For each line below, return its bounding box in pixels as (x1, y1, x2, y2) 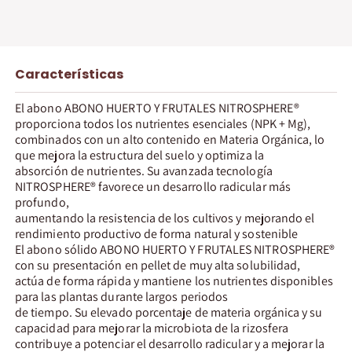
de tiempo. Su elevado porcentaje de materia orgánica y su (15, 303, 323, 321)
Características (15, 64, 123, 83)
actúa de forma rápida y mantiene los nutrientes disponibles (15, 272, 333, 289)
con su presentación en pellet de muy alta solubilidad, (15, 256, 301, 273)
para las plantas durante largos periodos (15, 288, 229, 305)
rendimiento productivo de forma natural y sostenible (15, 225, 299, 242)
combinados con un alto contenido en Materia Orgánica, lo (15, 130, 325, 148)
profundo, (15, 193, 69, 211)
